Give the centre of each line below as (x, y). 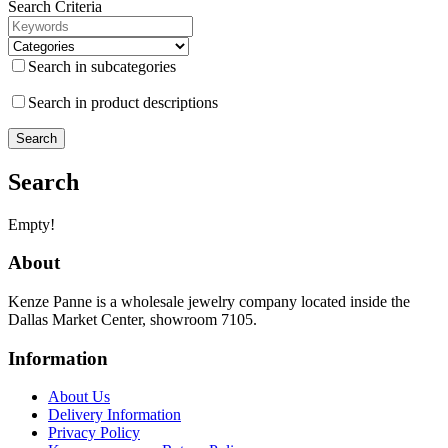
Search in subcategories (102, 66)
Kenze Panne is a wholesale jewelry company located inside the (209, 301)
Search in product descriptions (123, 102)
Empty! (31, 224)
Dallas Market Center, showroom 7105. (132, 319)
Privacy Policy (94, 433)
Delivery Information (114, 415)
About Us (79, 397)
